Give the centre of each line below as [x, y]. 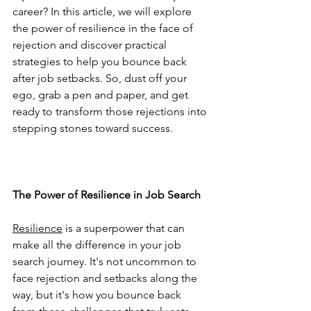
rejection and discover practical [91, 44]
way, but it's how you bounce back [98, 294]
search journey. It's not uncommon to [106, 261]
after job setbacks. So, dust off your [101, 78]
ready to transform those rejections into [111, 111]
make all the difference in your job [98, 244]
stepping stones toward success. [93, 128]
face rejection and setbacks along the [106, 278]
